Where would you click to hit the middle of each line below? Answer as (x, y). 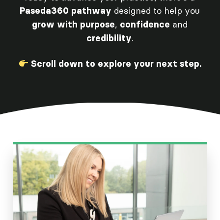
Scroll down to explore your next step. (115, 64)
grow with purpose (74, 25)
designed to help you (156, 11)
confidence (145, 25)
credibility (109, 39)
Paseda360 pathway (66, 11)
